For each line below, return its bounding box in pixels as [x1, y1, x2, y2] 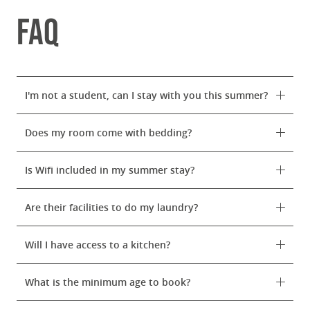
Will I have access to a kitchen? [25, 238, 170, 251]
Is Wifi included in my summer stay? [25, 163, 194, 176]
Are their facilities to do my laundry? [25, 201, 198, 214]
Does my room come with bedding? [25, 126, 192, 139]
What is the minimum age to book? [25, 275, 190, 289]
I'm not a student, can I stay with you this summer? [25, 89, 268, 102]
